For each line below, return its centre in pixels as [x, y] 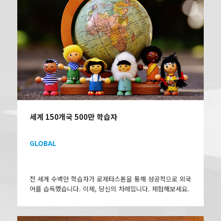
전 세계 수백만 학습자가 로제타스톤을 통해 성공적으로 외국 [110, 179]
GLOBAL [43, 143]
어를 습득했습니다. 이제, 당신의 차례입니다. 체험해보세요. [110, 188]
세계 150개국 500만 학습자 [74, 116]
